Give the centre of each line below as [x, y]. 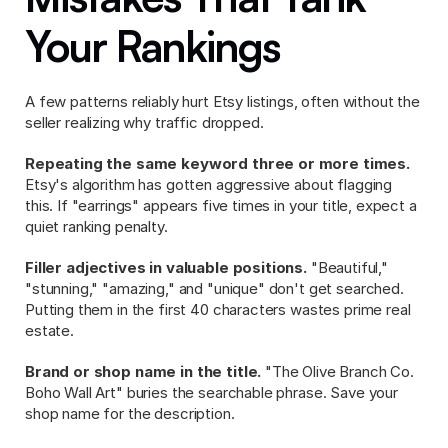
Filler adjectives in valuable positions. [166, 267]
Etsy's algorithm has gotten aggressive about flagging [209, 184]
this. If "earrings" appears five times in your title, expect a [221, 205]
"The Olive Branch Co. [337, 371]
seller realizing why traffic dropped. [144, 122]
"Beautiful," [348, 267]
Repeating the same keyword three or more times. [217, 163]
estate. [49, 330]
